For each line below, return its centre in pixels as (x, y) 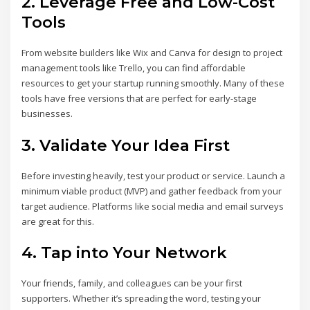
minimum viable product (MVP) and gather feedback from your (152, 191)
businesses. (47, 114)
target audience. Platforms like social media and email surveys (153, 206)
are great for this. (58, 221)
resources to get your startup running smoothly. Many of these (153, 83)
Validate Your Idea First (135, 145)
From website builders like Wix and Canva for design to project (152, 53)
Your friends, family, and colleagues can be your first (132, 283)
